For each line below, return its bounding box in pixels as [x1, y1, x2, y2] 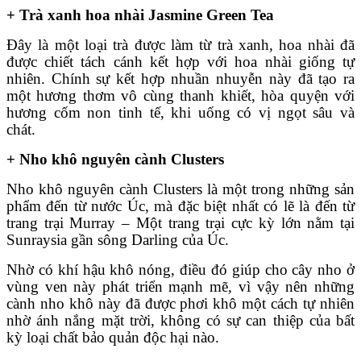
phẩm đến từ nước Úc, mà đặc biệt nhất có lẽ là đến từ [6, 197, 355, 214]
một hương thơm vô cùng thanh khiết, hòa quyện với [6, 86, 355, 104]
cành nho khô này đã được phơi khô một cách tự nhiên [6, 294, 355, 312]
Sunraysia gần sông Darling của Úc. [6, 230, 229, 248]
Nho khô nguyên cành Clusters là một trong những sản [6, 180, 355, 197]
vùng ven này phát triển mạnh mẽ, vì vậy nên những [6, 277, 355, 295]
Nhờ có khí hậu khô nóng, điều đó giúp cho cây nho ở [6, 260, 355, 278]
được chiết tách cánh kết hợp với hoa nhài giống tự [6, 52, 355, 70]
